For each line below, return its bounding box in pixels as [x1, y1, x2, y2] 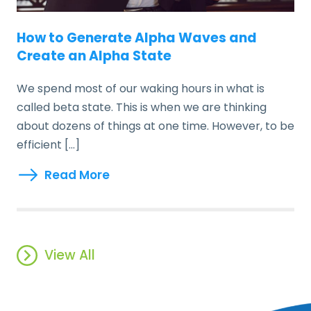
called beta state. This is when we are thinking [17, 99, 267, 115]
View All [44, 245, 95, 264]
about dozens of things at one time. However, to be [17, 117, 294, 134]
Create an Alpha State [17, 46, 171, 65]
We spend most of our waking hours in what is [17, 80, 264, 96]
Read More [44, 166, 110, 183]
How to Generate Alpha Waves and [17, 28, 257, 47]
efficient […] [17, 136, 80, 153]
